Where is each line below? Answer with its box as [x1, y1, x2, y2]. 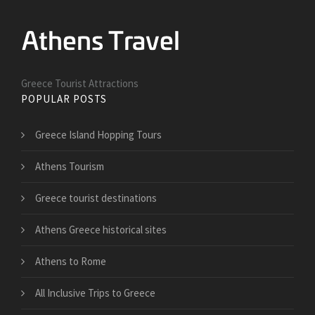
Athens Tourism [35, 160, 104, 174]
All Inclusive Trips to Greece [35, 286, 155, 300]
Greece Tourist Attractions [21, 77, 139, 91]
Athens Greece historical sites [35, 223, 167, 237]
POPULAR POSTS [21, 92, 107, 106]
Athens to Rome [35, 255, 106, 269]
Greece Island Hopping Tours [35, 128, 162, 142]
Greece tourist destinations [35, 191, 157, 205]
